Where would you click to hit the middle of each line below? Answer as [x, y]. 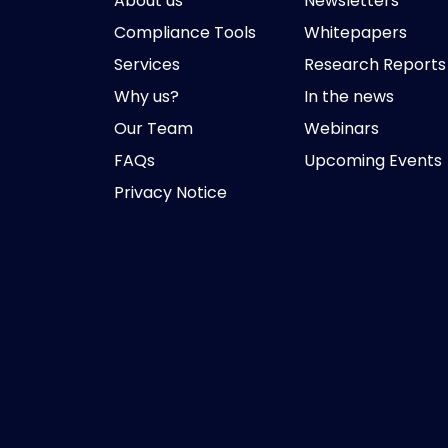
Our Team [153, 128]
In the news [349, 96]
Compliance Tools [185, 32]
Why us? [146, 96]
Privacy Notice [170, 192]
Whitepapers [355, 32]
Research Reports [375, 64]
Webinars [341, 128]
